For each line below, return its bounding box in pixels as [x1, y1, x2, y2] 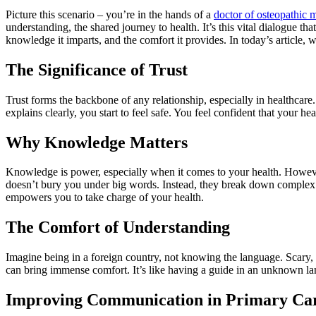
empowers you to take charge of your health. [6, 191, 204, 204]
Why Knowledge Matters [6, 133, 188, 152]
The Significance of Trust [6, 60, 188, 79]
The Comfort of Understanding [6, 218, 230, 237]
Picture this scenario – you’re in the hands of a [6, 8, 214, 20]
